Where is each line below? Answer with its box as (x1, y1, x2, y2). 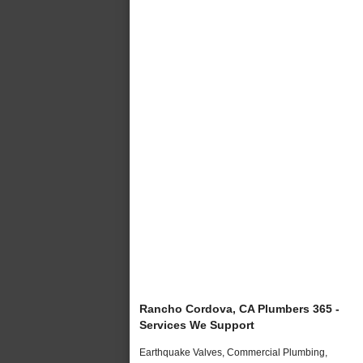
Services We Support (139, 318, 254, 331)
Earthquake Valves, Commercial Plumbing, (139, 346, 327, 358)
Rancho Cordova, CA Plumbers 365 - (139, 301, 340, 315)
